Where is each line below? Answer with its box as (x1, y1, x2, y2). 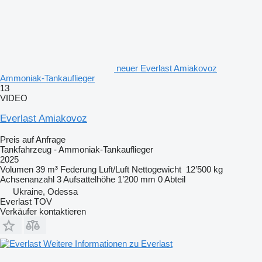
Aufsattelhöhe (63, 174, 115, 184)
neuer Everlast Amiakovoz (116, 63, 217, 73)
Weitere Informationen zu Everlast (43, 238, 173, 249)
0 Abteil (158, 174, 185, 184)
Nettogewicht (132, 164, 181, 174)
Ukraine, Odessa (13, 186, 78, 196)
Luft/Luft (99, 164, 129, 174)
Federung (60, 164, 96, 174)
